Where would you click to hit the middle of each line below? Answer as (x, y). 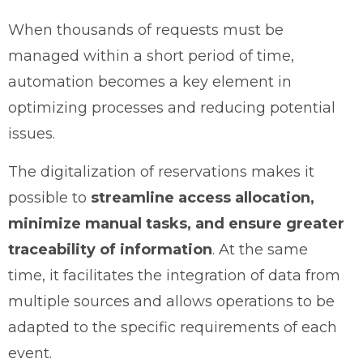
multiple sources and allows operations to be (171, 301)
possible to (49, 197)
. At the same (260, 249)
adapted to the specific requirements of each (173, 327)
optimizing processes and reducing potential (172, 107)
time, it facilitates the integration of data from (174, 275)
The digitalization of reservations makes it (161, 171)
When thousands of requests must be (146, 30)
